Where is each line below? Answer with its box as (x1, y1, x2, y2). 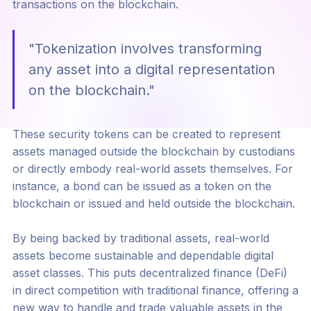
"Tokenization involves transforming (28, 40, 262, 58)
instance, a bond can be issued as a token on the (12, 179, 271, 194)
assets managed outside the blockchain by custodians (12, 144, 295, 159)
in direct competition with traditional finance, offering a (12, 283, 299, 298)
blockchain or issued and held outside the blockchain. (12, 196, 295, 211)
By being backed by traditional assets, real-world (12, 231, 269, 246)
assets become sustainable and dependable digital (12, 249, 274, 263)
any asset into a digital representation (28, 61, 275, 78)
